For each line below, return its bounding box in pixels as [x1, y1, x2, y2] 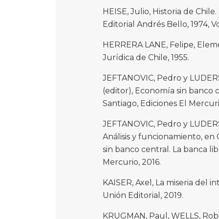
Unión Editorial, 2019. [103, 191, 183, 200]
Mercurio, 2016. [103, 157, 161, 167]
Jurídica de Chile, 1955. [103, 53, 189, 63]
